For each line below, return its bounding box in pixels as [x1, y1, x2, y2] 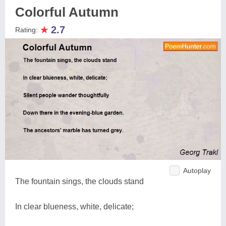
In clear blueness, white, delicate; [15, 202, 134, 211]
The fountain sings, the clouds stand [15, 177, 144, 186]
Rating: [15, 26, 40, 34]
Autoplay [183, 166, 211, 175]
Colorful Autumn [15, 5, 119, 20]
